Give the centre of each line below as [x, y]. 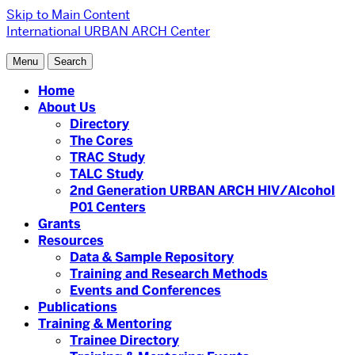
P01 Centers [108, 207]
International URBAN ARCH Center [108, 31]
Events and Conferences [145, 290]
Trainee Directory [124, 340]
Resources [71, 240]
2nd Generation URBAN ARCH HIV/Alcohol [202, 191]
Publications [78, 307]
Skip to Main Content [68, 15]
